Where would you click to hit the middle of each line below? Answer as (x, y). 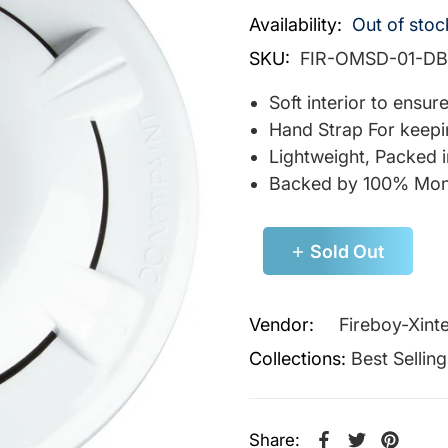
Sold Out (346, 251)
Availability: (295, 25)
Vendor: (281, 325)
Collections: (297, 359)
